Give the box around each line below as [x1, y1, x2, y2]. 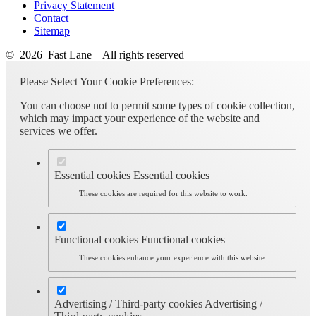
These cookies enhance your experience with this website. [79, 253, 267, 262]
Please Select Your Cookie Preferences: [20, 75, 194, 87]
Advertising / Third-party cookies [54, 297, 205, 310]
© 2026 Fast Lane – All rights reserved [6, 48, 184, 61]
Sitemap [34, 24, 70, 37]
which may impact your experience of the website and [20, 111, 260, 124]
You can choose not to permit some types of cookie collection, [20, 99, 295, 111]
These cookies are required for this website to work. [79, 189, 248, 197]
